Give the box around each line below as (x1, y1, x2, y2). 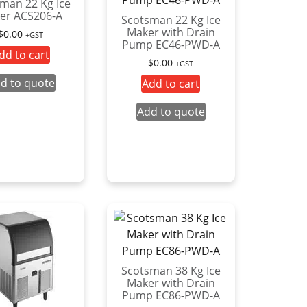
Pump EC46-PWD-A (121, 37, 220, 52)
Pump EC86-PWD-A (121, 287, 220, 303)
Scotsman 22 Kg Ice (121, 12, 221, 27)
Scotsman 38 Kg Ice (121, 262, 221, 278)
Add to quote (136, 103, 205, 119)
